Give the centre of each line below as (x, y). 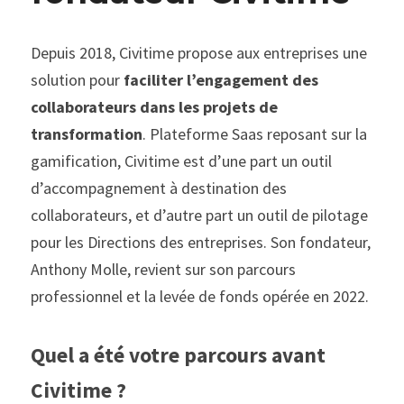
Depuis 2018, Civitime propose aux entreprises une (199, 53)
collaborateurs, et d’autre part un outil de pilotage (199, 215)
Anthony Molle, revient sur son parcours (163, 269)
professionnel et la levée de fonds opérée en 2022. (200, 296)
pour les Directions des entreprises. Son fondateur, (201, 242)
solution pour (77, 80)
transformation (87, 134)
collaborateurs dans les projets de (154, 107)
